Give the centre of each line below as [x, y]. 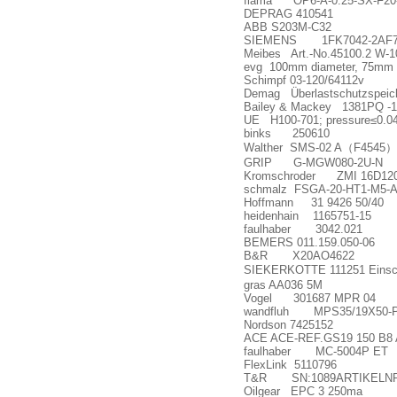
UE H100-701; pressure [307, 120]
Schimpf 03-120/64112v [304, 80]
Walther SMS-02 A [293, 148]
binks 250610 [287, 133]
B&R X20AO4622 [299, 256]
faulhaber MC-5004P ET [316, 351]
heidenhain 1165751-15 [307, 216]
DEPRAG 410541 [288, 14]
